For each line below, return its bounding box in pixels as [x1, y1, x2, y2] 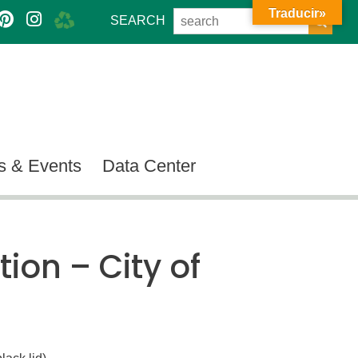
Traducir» [268, 6, 326, 20]
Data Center [102, 155, 196, 176]
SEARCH [110, 14, 165, 27]
